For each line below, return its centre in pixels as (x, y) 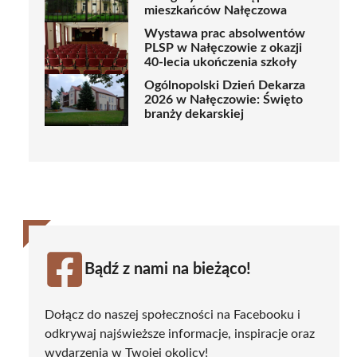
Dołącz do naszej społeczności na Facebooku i (173, 314)
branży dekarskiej (194, 114)
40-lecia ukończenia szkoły (220, 63)
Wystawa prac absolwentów (225, 34)
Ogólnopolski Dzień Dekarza (225, 86)
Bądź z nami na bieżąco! (168, 269)
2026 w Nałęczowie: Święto (224, 100)
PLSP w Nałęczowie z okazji (223, 48)
